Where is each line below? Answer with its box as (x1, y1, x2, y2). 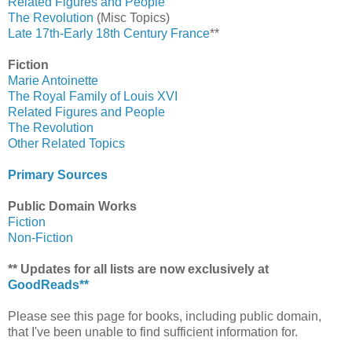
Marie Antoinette (8, 74, 98, 88)
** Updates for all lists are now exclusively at (8, 262, 269, 277)
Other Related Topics (8, 137, 125, 151)
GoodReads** (8, 278, 89, 292)
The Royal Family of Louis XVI (8, 90, 178, 104)
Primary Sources (8, 168, 108, 182)
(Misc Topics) (93, 11, 170, 25)
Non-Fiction (8, 231, 73, 245)
